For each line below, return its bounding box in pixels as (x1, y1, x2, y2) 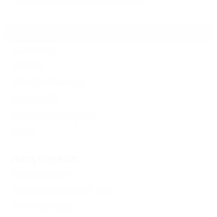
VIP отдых (11, 200, 58, 213)
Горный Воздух (11, 108, 83, 122)
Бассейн (11, 167, 49, 180)
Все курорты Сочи (11, 28, 84, 39)
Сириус (11, 92, 45, 105)
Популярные (11, 152, 77, 165)
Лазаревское (11, 76, 72, 89)
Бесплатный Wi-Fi (11, 183, 93, 196)
